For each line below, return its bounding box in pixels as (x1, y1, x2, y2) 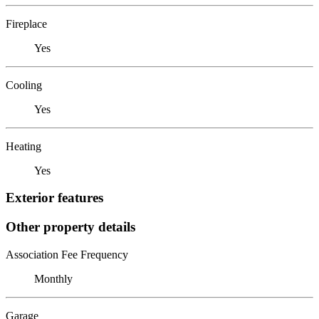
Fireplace (6, 17, 47, 30)
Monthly (34, 272, 73, 285)
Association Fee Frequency (6, 248, 128, 261)
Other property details (6, 219, 135, 234)
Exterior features (6, 190, 103, 206)
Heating (6, 140, 41, 152)
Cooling (6, 78, 42, 91)
